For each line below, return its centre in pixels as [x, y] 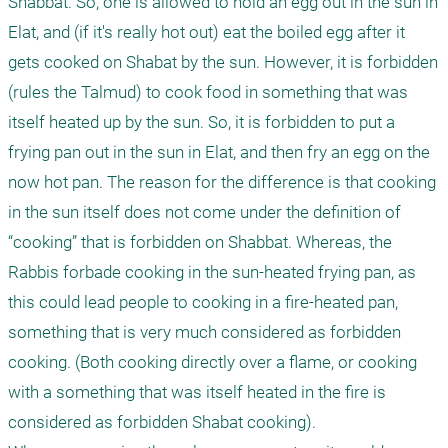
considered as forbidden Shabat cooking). [164, 422]
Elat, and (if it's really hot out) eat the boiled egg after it [206, 32]
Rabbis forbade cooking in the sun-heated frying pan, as [212, 272]
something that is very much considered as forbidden [204, 332]
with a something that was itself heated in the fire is [197, 392]
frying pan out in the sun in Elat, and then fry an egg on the [219, 152]
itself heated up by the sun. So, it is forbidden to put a [201, 122]
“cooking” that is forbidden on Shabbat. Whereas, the [200, 242]
